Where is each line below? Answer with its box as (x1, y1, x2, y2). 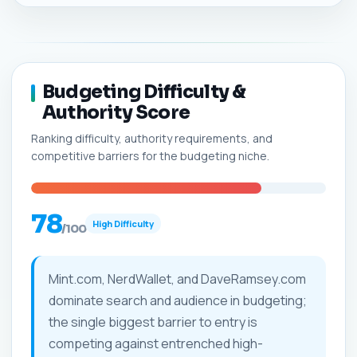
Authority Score (42, 100, 190, 124)
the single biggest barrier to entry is (49, 312, 257, 331)
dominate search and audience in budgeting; (49, 291, 307, 309)
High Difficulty (92, 218, 155, 229)
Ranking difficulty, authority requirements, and (31, 130, 273, 146)
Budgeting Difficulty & (42, 80, 246, 104)
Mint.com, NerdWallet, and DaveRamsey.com (49, 269, 306, 288)
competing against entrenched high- (49, 334, 263, 352)
